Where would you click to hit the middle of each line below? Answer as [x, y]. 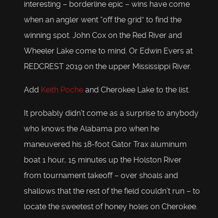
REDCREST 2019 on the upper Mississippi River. [108, 67]
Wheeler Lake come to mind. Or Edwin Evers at [108, 51]
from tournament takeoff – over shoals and [101, 176]
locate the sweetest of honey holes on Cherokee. [111, 207]
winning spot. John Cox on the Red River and [103, 36]
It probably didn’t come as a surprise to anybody [111, 113]
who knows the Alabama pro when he [91, 129]
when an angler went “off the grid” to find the [103, 20]
